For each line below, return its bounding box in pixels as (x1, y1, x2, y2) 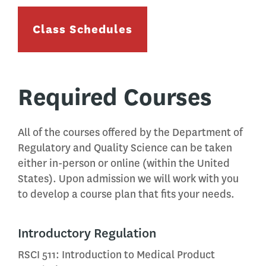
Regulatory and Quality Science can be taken (18, 141, 232, 155)
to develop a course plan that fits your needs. (18, 187, 235, 201)
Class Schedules (33, 21, 132, 37)
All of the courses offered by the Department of (18, 125, 243, 140)
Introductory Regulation (18, 224, 156, 242)
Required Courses (18, 81, 212, 113)
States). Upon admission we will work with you (18, 172, 239, 186)
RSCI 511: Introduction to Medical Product (18, 248, 215, 262)
